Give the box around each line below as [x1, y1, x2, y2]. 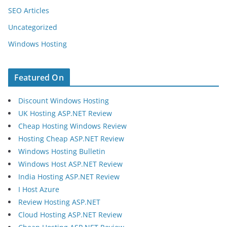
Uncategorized [8, 22, 57, 32]
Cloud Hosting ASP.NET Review [18, 209, 122, 219]
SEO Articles [8, 5, 49, 15]
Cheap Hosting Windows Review [18, 121, 127, 131]
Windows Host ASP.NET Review [18, 159, 123, 169]
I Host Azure [18, 184, 59, 194]
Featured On [14, 71, 64, 83]
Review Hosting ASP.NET [18, 197, 100, 207]
